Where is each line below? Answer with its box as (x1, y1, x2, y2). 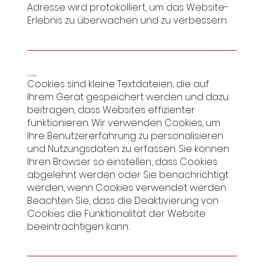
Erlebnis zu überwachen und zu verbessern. (27, 14, 227, 28)
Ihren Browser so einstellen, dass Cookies (27, 154, 217, 169)
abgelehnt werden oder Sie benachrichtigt (27, 167, 229, 181)
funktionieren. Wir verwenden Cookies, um (27, 115, 220, 130)
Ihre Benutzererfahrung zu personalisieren (27, 128, 223, 143)
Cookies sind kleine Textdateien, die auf (27, 77, 209, 91)
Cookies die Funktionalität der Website (27, 206, 206, 220)
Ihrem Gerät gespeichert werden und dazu (27, 90, 229, 104)
